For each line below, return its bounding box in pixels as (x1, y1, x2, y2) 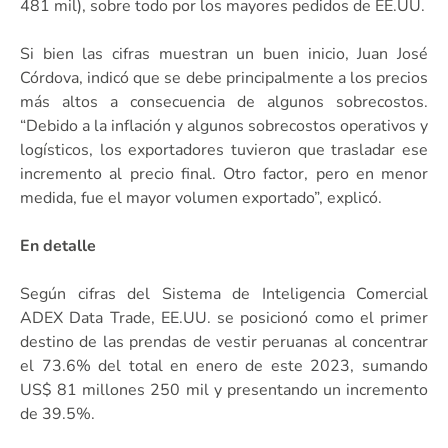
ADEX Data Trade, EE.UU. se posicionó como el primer (20, 306, 428, 329)
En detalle (20, 234, 96, 257)
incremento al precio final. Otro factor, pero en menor (20, 162, 428, 185)
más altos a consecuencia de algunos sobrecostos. (20, 90, 428, 113)
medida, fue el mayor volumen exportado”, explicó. (20, 186, 382, 209)
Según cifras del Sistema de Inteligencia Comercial (20, 282, 428, 305)
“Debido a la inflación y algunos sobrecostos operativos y (20, 114, 428, 137)
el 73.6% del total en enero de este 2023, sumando (20, 354, 428, 377)
